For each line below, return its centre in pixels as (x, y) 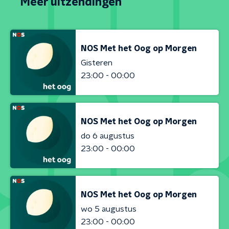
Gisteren (97, 63)
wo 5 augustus (109, 209)
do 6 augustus (108, 136)
